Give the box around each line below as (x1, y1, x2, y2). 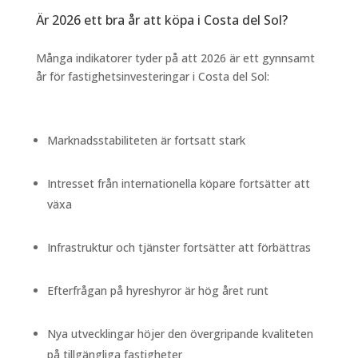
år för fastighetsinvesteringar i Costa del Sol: (35, 68, 269, 84)
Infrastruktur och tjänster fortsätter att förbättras (46, 239, 311, 255)
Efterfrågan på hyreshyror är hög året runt (46, 282, 268, 298)
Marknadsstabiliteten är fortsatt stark (46, 132, 245, 148)
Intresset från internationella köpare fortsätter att (46, 175, 310, 191)
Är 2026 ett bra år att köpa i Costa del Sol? (35, 10, 288, 29)
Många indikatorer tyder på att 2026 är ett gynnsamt (35, 50, 315, 66)
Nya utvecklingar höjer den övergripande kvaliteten (46, 325, 313, 341)
